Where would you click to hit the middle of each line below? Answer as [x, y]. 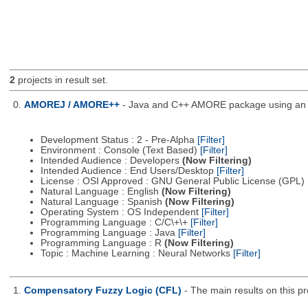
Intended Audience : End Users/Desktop [128, 171]
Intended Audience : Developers [111, 161]
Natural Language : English [101, 192]
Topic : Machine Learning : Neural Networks [136, 254]
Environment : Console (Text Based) [120, 151]
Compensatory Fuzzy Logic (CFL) [102, 291]
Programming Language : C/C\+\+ [115, 223]
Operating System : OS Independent [121, 212]
